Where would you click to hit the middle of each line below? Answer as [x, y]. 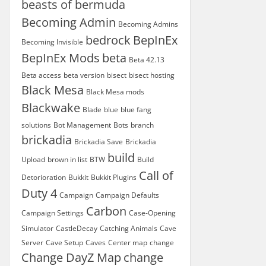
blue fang [136, 110]
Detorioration [44, 177]
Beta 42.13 [147, 60]
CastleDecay [77, 228]
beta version [84, 75]
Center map [128, 243]
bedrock [108, 40]
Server [32, 243]
